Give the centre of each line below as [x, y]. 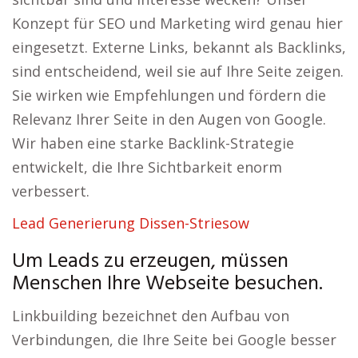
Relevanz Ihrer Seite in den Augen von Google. [169, 119]
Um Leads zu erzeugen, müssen [150, 262]
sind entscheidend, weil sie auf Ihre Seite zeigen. [178, 71]
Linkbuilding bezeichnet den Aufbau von [151, 316]
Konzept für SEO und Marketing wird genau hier [177, 23]
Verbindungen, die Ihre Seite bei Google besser [174, 340]
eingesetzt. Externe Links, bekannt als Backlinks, [179, 47]
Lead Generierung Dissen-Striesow [131, 223]
